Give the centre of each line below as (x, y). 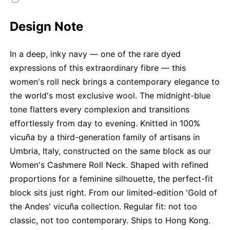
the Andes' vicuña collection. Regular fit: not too (104, 207)
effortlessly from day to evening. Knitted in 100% (105, 123)
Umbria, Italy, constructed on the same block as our (111, 151)
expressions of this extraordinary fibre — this (98, 68)
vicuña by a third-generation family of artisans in (105, 137)
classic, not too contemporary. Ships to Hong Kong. (110, 221)
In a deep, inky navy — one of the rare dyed (95, 54)
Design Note (47, 27)
